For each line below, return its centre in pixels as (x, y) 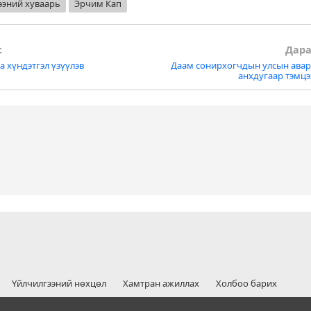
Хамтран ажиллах (161, 284)
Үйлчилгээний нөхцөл (59, 284)
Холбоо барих (246, 284)
